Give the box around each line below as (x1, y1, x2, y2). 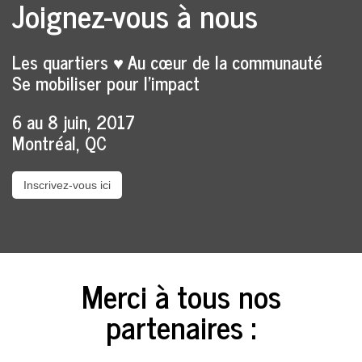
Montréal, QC (12, 127, 107, 158)
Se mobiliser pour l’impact (12, 67, 200, 98)
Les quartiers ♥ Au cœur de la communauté (12, 46, 322, 77)
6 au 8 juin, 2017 (12, 106, 135, 137)
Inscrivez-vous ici (23, 178, 111, 192)
